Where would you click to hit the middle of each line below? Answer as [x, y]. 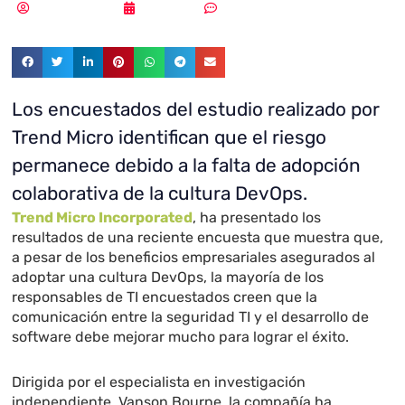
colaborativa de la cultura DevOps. [160, 194]
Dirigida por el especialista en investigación [159, 382]
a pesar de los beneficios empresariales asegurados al [194, 258]
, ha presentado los [257, 218]
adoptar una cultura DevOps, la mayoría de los [168, 278]
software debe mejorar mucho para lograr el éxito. [181, 337]
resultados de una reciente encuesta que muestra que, [198, 238]
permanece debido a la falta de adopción [187, 166]
